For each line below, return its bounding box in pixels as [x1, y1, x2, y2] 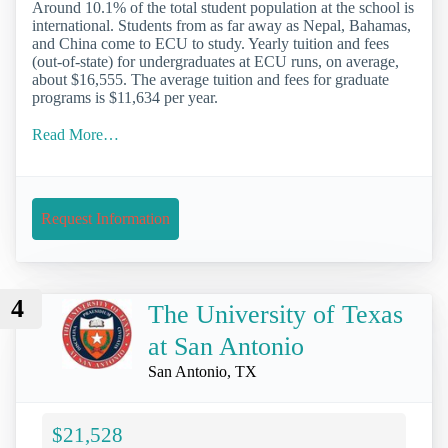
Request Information [41, 210, 170, 228]
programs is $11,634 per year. [32, 89, 218, 107]
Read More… [32, 126, 119, 144]
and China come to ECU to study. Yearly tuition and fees [32, 35, 389, 53]
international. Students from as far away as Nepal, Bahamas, [32, 17, 411, 35]
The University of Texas [148, 299, 403, 329]
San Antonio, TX [148, 362, 257, 380]
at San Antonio [148, 331, 304, 361]
